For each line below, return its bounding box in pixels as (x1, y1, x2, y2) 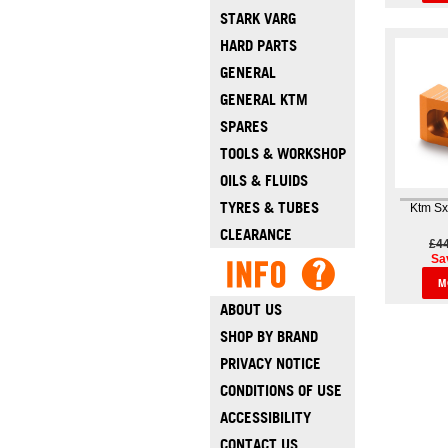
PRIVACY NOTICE (219, 354, 321, 373)
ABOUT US (219, 300, 282, 319)
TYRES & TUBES (219, 198, 319, 217)
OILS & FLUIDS (219, 171, 308, 190)
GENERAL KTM (219, 90, 308, 109)
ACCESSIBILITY (219, 408, 311, 427)
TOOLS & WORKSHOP (219, 144, 346, 163)
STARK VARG (219, 9, 296, 28)
